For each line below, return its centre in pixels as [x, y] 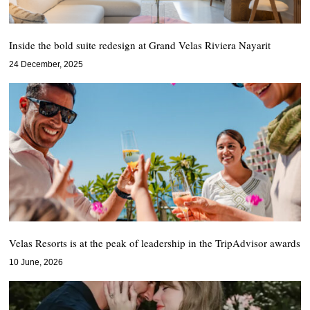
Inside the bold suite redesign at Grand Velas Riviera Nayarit [140, 45]
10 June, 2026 [36, 262]
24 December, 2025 [46, 64]
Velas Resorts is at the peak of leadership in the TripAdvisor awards [155, 243]
